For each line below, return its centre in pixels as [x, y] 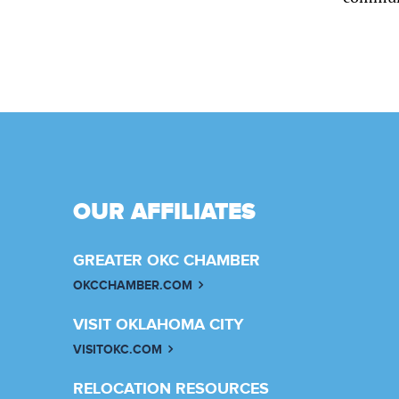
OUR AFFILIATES [164, 212]
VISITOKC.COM [118, 349]
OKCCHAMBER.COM [133, 285]
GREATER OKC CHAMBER [167, 261]
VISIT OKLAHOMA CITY [159, 325]
